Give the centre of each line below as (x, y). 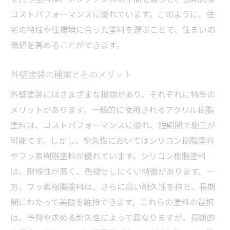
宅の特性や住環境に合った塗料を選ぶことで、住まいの (113, 29)
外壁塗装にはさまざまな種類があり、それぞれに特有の (113, 94)
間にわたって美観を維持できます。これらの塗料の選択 (112, 202)
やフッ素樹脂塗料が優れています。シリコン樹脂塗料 (108, 155)
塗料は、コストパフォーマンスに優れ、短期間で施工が (113, 124)
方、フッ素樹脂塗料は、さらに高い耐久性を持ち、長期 (113, 186)
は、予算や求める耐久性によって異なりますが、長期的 (113, 217)
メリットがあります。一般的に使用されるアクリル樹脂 (112, 109)
